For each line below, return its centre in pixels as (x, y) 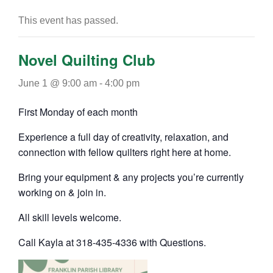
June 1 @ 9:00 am (58, 83)
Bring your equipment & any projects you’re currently (131, 177)
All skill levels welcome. (71, 217)
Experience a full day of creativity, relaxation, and (123, 136)
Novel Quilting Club (87, 59)
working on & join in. (62, 192)
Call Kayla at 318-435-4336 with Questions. (112, 242)
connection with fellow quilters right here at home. (125, 152)
